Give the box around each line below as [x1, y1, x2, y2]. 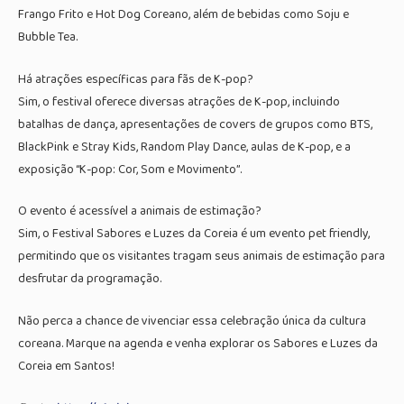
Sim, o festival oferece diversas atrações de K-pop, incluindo [18, 91, 340, 112]
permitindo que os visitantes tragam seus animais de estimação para [18, 246, 385, 267]
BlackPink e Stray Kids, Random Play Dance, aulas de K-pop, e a [18, 136, 351, 157]
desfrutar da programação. [18, 269, 161, 289]
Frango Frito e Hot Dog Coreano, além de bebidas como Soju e [18, 5, 349, 25]
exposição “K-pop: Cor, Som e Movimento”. [18, 159, 242, 179]
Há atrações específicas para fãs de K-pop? [18, 69, 253, 89]
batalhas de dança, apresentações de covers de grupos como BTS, [18, 114, 372, 134]
